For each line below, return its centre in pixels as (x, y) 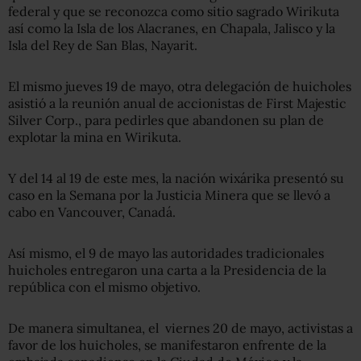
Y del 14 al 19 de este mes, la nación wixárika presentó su (176, 178)
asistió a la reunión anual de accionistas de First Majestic (177, 103)
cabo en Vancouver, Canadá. (92, 212)
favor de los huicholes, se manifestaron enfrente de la (167, 344)
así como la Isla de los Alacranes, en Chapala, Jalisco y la (172, 28)
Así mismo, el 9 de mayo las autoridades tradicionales (166, 253)
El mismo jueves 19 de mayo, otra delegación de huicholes (180, 86)
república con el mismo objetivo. (104, 286)
